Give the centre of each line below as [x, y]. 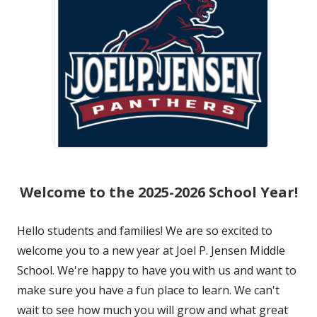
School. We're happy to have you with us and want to [157, 271]
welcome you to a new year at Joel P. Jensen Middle [151, 251]
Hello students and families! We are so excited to [145, 231]
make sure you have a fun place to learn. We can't [148, 290]
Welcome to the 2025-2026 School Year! [158, 192]
